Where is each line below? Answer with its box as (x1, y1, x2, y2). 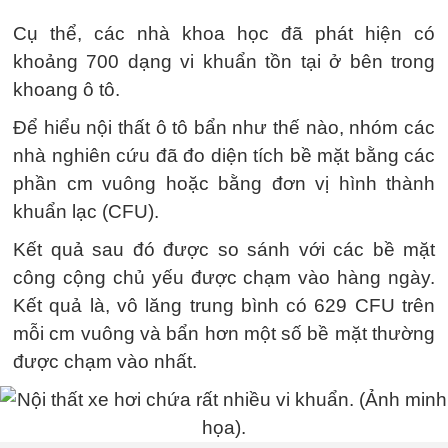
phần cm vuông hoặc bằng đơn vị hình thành (13, 173, 435, 194)
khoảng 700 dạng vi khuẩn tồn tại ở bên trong (13, 51, 435, 72)
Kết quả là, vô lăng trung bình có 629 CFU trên (13, 295, 435, 316)
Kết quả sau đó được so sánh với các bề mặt (13, 239, 435, 260)
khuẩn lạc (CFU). (13, 201, 159, 222)
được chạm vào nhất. (13, 351, 197, 372)
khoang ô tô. (13, 79, 120, 100)
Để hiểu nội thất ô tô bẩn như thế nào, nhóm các (13, 117, 435, 138)
